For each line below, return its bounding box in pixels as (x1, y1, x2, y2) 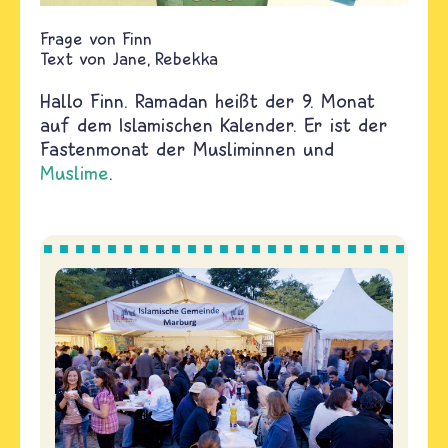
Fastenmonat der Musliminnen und (40, 137, 334, 160)
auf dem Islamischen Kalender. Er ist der (40, 113, 388, 136)
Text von (40, 48, 106, 69)
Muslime (40, 161, 109, 184)
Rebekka (155, 48, 218, 69)
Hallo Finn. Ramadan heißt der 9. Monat (40, 89, 375, 112)
